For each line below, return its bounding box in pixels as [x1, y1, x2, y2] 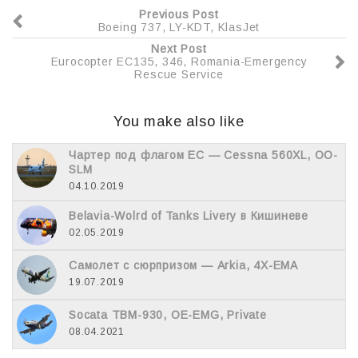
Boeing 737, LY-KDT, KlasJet [97, 20, 261, 34]
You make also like [113, 113, 245, 129]
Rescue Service [134, 67, 224, 81]
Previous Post [139, 7, 219, 21]
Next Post [151, 42, 207, 55]
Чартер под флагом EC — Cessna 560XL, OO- [69, 148, 339, 161]
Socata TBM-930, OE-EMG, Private [69, 308, 267, 321]
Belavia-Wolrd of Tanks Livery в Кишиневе [69, 209, 308, 222]
